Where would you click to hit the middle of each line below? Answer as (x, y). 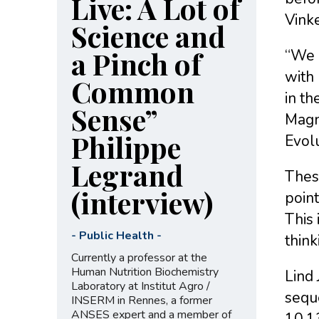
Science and (148, 36)
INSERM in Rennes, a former (141, 300)
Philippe (126, 147)
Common (132, 91)
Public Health (116, 235)
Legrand (127, 174)
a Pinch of (136, 63)
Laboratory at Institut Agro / (140, 286)
